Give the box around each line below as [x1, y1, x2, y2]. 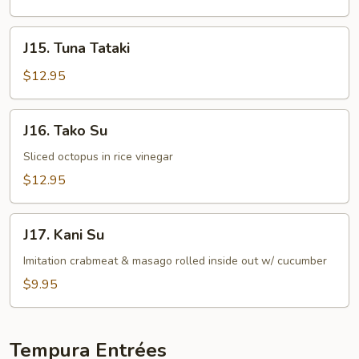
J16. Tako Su [23, 121, 107, 140]
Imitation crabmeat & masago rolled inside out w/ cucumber [23, 253, 327, 268]
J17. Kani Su [23, 225, 104, 244]
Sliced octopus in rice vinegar [23, 149, 173, 164]
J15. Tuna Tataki [23, 38, 130, 58]
